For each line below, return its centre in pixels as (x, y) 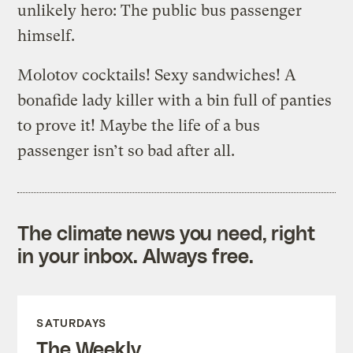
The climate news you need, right (167, 232)
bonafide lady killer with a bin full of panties (175, 100)
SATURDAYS (72, 322)
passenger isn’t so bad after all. (126, 150)
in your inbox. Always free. (136, 255)
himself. (46, 35)
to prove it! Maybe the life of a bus (139, 125)
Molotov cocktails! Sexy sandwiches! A (157, 75)
